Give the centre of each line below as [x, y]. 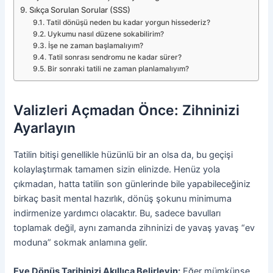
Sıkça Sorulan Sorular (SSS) [80, 9]
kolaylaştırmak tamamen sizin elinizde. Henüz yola [117, 169]
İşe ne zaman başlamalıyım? [95, 45]
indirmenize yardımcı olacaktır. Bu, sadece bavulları [117, 213]
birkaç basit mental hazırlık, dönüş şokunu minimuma [123, 198]
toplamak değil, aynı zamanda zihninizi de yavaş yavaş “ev [134, 228]
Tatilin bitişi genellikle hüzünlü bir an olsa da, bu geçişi [123, 154]
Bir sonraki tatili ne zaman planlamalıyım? [118, 69]
